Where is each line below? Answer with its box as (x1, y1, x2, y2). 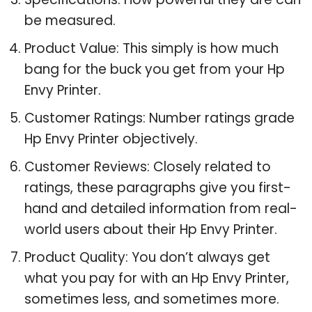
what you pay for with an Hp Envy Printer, (24, 268, 289, 288)
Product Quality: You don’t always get (24, 247, 270, 267)
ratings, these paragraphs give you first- (24, 178, 291, 197)
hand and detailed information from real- (24, 198, 297, 218)
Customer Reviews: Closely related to (24, 157, 271, 176)
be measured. (24, 10, 116, 30)
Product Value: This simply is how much (24, 38, 279, 58)
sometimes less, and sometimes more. (24, 289, 279, 309)
